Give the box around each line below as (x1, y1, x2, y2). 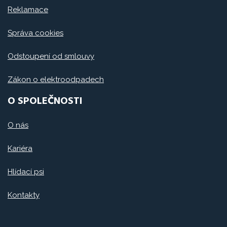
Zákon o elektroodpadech (8, 74, 104, 84)
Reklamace (8, 5, 48, 14)
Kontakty (8, 190, 40, 200)
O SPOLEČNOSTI (8, 93, 83, 109)
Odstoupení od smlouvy (8, 51, 94, 61)
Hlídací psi (8, 167, 44, 176)
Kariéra (8, 143, 32, 153)
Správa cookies (8, 28, 63, 37)
